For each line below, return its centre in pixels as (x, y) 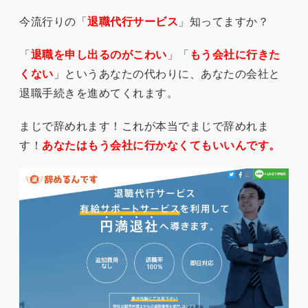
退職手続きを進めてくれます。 (99, 92)
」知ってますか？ (223, 21)
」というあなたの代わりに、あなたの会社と (167, 73)
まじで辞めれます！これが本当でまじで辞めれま (144, 125)
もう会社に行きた (235, 54)
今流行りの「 (53, 21)
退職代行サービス (133, 21)
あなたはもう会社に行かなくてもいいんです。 (161, 144)
